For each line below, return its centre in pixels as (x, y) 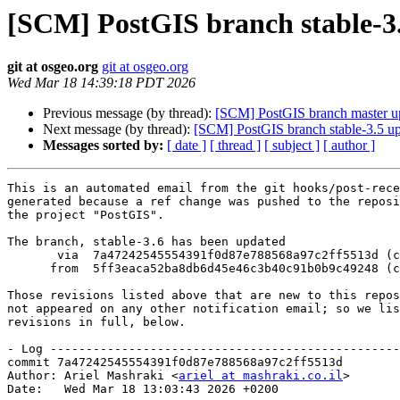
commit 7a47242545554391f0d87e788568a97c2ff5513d (175, 362)
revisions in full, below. (96, 322)
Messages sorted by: (103, 146)
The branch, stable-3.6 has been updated (146, 242)
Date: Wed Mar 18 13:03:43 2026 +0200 (143, 389)
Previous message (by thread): (129, 113)
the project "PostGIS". (86, 215)
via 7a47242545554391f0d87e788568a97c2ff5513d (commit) (32, 255)
